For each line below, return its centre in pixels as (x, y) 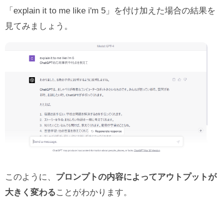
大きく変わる (30, 192)
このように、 (30, 177)
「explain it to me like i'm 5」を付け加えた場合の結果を (110, 10)
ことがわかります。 (94, 192)
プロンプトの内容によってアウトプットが (136, 177)
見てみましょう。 (39, 26)
